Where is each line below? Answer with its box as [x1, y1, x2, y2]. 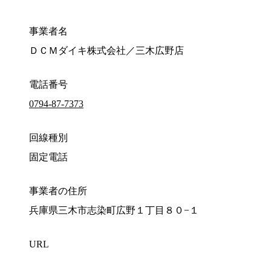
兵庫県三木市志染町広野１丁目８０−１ [29, 205, 199, 216]
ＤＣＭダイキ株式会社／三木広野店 [29, 45, 184, 56]
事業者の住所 [29, 186, 87, 197]
